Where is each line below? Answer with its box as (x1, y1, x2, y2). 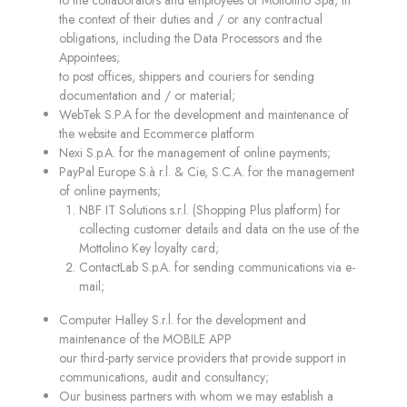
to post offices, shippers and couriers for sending (59, 67, 314, 85)
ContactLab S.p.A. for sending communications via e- (79, 258, 355, 276)
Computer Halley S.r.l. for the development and (59, 311, 306, 329)
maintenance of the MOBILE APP (59, 330, 232, 348)
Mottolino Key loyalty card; (79, 239, 219, 257)
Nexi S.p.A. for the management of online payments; (59, 144, 331, 162)
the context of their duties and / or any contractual (59, 10, 323, 28)
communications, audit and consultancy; (59, 368, 269, 386)
